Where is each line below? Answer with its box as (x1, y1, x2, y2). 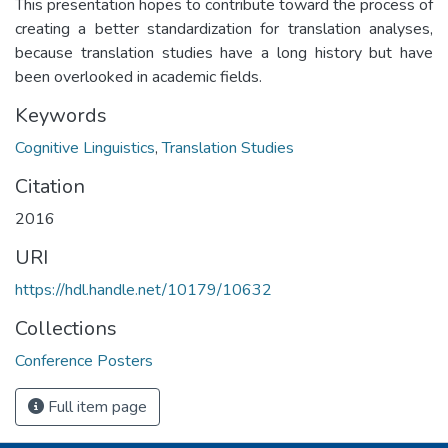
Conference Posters (15, 349, 153, 372)
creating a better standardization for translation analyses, (15, 17, 433, 40)
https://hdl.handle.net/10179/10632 (15, 278, 272, 301)
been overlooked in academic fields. (15, 65, 262, 88)
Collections (15, 314, 117, 342)
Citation (15, 172, 85, 200)
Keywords (15, 101, 107, 129)
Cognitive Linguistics (15, 136, 155, 159)
